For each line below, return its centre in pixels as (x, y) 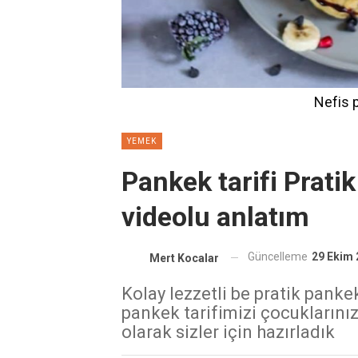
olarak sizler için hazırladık (228, 332)
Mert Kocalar (184, 258)
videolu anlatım (215, 217)
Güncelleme (279, 257)
